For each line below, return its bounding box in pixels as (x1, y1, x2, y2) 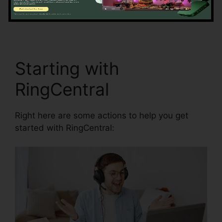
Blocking (15, 8, 48, 19)
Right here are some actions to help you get (15, 110, 188, 120)
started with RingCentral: (15, 122, 114, 133)
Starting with (15, 57, 119, 79)
